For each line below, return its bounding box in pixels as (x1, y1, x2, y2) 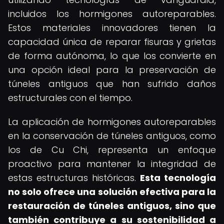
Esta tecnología (140, 171, 216, 184)
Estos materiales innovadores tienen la (8, 21, 216, 34)
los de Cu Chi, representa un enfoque (8, 143, 216, 156)
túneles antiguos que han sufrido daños (8, 77, 216, 90)
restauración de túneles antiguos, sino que (8, 199, 216, 212)
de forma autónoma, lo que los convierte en (8, 49, 216, 62)
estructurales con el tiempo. (8, 91, 132, 104)
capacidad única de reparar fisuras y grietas (8, 35, 216, 48)
